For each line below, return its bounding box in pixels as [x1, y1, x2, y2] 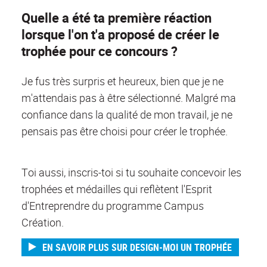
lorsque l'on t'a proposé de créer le [21, 26, 219, 44]
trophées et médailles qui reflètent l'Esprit [21, 181, 212, 196]
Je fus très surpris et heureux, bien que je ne [21, 74, 223, 89]
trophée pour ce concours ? [21, 42, 178, 60]
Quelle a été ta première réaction [21, 9, 212, 27]
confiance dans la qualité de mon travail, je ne [21, 107, 232, 122]
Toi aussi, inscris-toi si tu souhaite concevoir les [21, 164, 241, 179]
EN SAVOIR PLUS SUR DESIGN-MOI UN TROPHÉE [42, 240, 232, 254]
